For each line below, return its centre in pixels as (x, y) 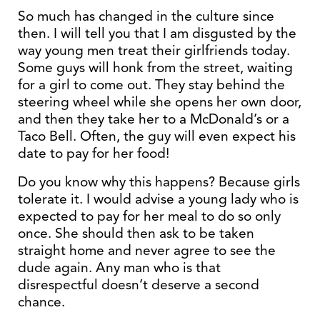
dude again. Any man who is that (119, 267)
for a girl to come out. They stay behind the (151, 85)
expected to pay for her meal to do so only (149, 216)
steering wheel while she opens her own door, (160, 102)
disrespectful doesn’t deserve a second (139, 285)
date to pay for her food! (94, 153)
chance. (41, 302)
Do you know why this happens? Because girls (159, 182)
